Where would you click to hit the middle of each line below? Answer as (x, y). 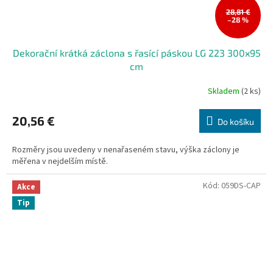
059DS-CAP (241, 186)
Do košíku (236, 122)
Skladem (225, 91)
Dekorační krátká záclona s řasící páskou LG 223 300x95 (136, 53)
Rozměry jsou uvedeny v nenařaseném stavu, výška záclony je (126, 150)
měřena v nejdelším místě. (60, 162)
